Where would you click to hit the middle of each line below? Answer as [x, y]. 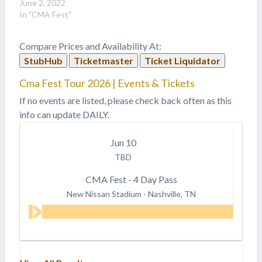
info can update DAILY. [64, 114]
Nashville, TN [172, 194]
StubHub [43, 60]
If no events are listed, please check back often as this [125, 100]
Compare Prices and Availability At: [90, 46]
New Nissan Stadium [104, 194]
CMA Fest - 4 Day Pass [131, 179]
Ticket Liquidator [182, 60]
